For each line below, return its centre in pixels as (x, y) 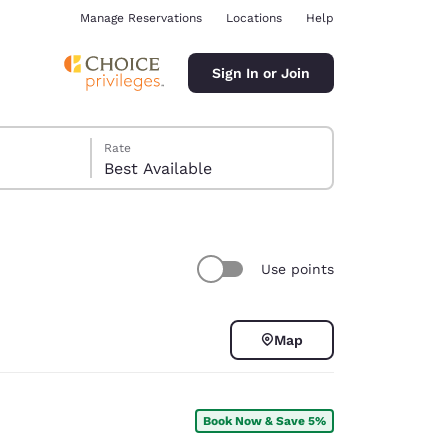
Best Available (158, 168)
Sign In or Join (261, 72)
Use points (297, 268)
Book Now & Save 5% (264, 420)
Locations (254, 18)
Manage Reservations (141, 18)
